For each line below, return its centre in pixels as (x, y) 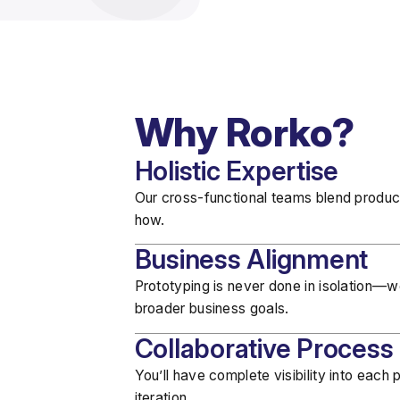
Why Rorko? (245, 132)
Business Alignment (251, 260)
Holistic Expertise (237, 171)
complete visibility (267, 375)
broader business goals (210, 309)
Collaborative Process (264, 348)
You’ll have (172, 375)
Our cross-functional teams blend (245, 197)
